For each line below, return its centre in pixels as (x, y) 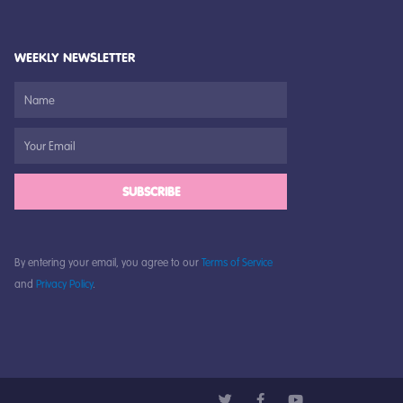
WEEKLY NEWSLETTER (76, 58)
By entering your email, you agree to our (108, 262)
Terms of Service (237, 262)
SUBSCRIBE (151, 192)
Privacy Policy (65, 284)
